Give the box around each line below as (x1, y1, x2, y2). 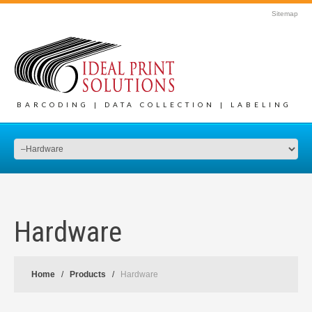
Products (70, 270, 106, 279)
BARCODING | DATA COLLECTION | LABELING (17, 100, 292, 109)
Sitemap (272, 10, 298, 17)
